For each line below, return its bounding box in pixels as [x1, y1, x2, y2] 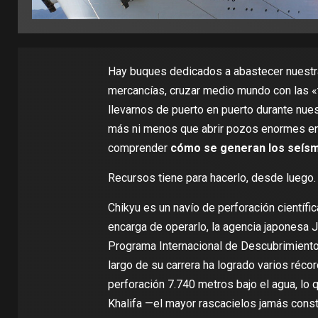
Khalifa [107, 297, 142, 310]
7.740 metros [167, 278, 234, 291]
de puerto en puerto [155, 103, 253, 116]
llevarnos [107, 103, 156, 116]
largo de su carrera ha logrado [107, 258, 258, 272]
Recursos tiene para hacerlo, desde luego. [107, 171, 316, 185]
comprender [107, 141, 170, 155]
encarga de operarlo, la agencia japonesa [107, 220, 312, 234]
